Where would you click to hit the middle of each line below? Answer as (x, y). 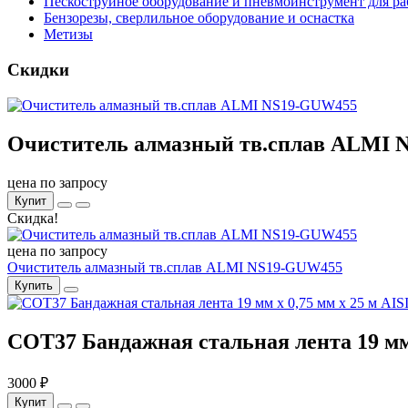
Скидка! (33, 218)
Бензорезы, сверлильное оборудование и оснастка (199, 18)
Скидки (38, 70)
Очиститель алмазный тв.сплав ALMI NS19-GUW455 (175, 267)
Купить (34, 285)
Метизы (68, 35)
